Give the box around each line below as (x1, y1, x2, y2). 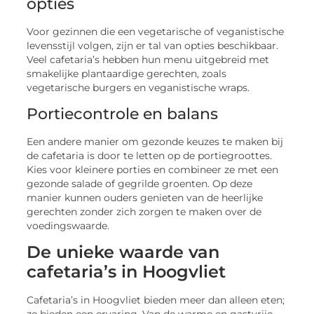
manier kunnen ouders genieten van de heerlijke (27, 191, 264, 203)
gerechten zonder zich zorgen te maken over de (27, 205, 262, 217)
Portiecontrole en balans (27, 104, 219, 123)
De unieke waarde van (27, 242, 220, 263)
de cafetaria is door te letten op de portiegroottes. (27, 149, 273, 161)
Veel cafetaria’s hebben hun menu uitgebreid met (27, 54, 270, 66)
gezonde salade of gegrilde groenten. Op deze (27, 177, 253, 189)
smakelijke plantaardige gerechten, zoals (27, 68, 227, 80)
